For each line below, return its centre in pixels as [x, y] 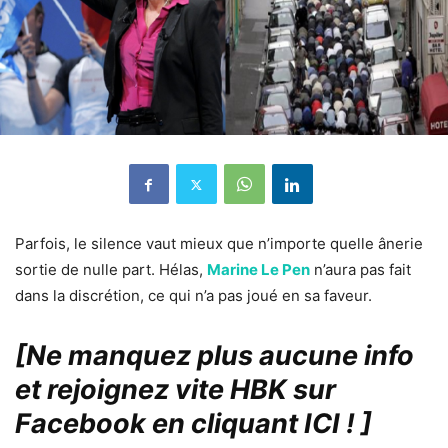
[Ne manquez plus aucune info [214, 356]
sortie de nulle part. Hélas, [111, 270]
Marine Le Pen [258, 270]
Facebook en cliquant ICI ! [185, 424]
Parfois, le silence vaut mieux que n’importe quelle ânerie [219, 244]
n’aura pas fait [360, 270]
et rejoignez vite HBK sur [175, 390]
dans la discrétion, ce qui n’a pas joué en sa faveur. [193, 296]
